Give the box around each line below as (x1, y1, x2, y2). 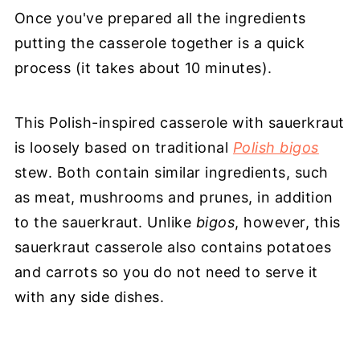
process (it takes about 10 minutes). (14, 59, 272, 76)
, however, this (235, 214, 341, 231)
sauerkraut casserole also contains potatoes (14, 239, 332, 256)
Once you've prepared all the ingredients (14, 10, 306, 27)
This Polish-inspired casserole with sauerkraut (14, 114, 345, 131)
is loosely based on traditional (14, 139, 233, 156)
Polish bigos (232, 139, 319, 156)
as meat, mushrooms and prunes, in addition (14, 189, 333, 206)
